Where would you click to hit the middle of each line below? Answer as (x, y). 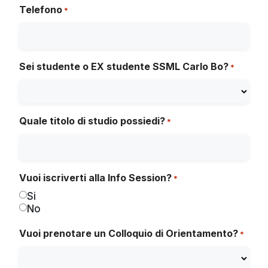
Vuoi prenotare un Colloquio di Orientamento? (129, 233)
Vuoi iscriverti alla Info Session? (95, 178)
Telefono (41, 10)
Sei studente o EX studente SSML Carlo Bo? (124, 66)
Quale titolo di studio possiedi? (92, 121)
